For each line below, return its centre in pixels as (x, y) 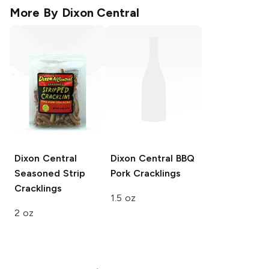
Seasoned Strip (50, 174)
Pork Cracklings (146, 174)
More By (36, 13)
